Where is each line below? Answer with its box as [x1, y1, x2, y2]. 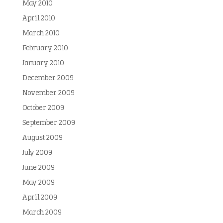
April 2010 [22, 15, 55, 22]
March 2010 [22, 30, 60, 37]
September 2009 [22, 119, 75, 127]
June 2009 [22, 164, 55, 172]
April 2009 [22, 194, 57, 202]
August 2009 [22, 134, 63, 142]
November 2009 [22, 90, 75, 97]
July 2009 [22, 149, 52, 157]
